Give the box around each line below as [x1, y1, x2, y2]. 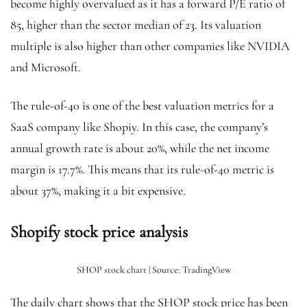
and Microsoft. [10, 60, 84, 75]
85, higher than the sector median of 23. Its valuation [10, 17, 261, 33]
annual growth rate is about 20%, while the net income [10, 140, 269, 156]
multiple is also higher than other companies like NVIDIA [10, 38, 290, 54]
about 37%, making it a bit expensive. [10, 183, 186, 199]
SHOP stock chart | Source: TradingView [76, 264, 231, 276]
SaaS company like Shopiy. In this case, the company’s [10, 119, 268, 135]
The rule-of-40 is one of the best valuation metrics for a [10, 98, 274, 114]
